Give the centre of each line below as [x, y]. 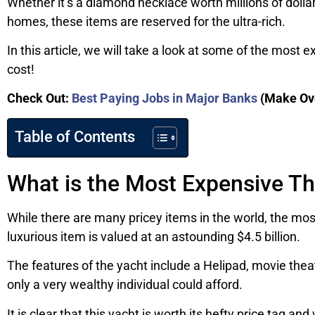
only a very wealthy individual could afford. [125, 285]
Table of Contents [75, 136]
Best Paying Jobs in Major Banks [165, 98]
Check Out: [38, 98]
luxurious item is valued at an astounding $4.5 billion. [154, 236]
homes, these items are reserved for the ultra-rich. [146, 21]
